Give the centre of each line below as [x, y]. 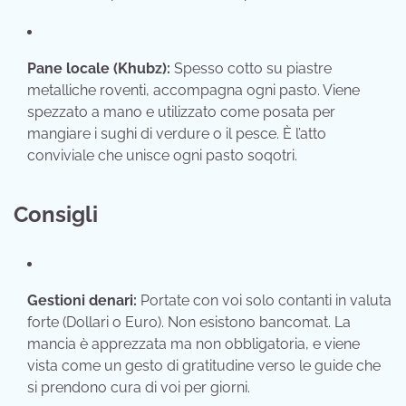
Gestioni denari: [82, 300]
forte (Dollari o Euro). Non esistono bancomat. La [189, 322]
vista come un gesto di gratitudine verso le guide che [204, 365]
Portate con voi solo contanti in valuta [264, 300]
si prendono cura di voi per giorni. [139, 387]
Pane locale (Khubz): [99, 68]
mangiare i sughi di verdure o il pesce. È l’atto [177, 133]
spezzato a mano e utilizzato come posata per [181, 111]
